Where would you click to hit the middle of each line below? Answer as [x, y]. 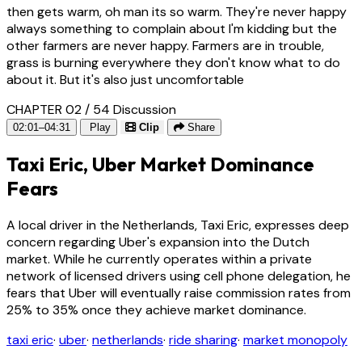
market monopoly [295, 339]
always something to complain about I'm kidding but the [172, 28]
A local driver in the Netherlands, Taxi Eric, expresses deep [178, 225]
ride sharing [203, 339]
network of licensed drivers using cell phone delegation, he [179, 276]
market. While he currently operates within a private [159, 259]
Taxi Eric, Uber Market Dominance [160, 164]
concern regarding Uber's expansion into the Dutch [158, 242]
